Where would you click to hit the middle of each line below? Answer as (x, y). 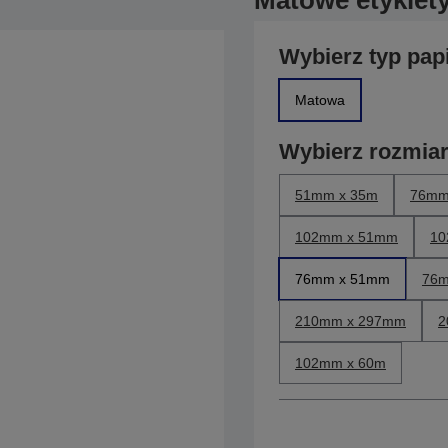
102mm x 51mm (346, 237)
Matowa (320, 100)
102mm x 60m (340, 363)
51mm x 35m (336, 195)
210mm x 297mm (350, 321)
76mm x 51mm (342, 279)
